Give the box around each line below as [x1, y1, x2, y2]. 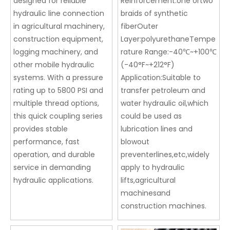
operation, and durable [13, 149, 95, 160]
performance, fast [13, 137, 80, 147]
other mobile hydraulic [13, 60, 94, 70]
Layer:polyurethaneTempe [121, 34, 216, 45]
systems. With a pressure [13, 72, 103, 83]
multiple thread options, [13, 98, 99, 109]
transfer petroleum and [121, 85, 205, 96]
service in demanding [13, 162, 91, 173]
